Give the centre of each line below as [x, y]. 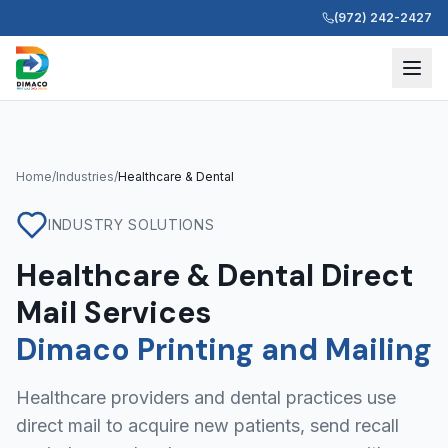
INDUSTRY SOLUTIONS [131, 224]
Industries [85, 176]
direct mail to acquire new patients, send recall [207, 425]
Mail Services [113, 312]
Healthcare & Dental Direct [214, 275]
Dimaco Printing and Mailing [224, 349]
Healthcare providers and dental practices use [206, 397]
